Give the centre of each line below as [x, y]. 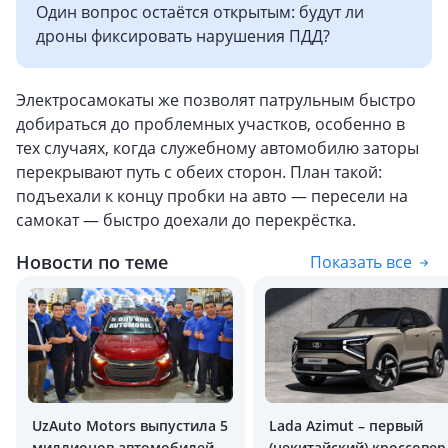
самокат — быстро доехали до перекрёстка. [186, 220]
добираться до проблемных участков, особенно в [210, 124]
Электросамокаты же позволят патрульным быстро [216, 100]
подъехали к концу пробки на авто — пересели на [212, 196]
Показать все [361, 262]
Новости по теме [92, 262]
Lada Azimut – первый [346, 425]
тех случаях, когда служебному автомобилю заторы [217, 148]
